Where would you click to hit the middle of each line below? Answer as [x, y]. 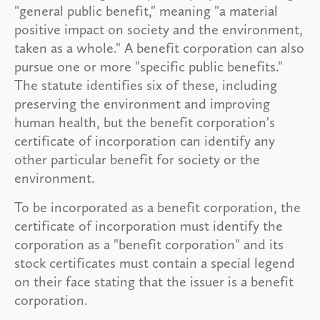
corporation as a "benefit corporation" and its [149, 244]
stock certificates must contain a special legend [155, 262]
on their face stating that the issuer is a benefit [154, 281]
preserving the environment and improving [142, 103]
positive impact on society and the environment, [159, 29]
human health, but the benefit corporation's [145, 122]
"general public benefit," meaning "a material [146, 10]
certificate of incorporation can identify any [145, 140]
